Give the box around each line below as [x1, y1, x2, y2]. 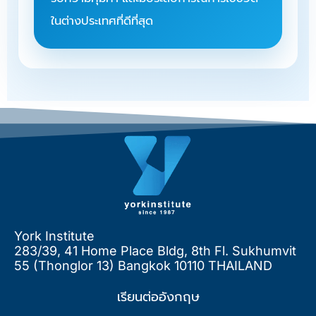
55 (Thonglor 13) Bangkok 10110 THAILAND [14, 257, 272, 273]
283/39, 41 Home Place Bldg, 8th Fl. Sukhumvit [14, 243, 296, 258]
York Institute [14, 228, 95, 243]
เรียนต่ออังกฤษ [116, 288, 200, 304]
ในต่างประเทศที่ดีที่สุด [51, 13, 153, 28]
